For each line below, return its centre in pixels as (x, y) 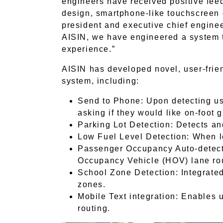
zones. (92, 184)
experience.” (89, 49)
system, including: (101, 81)
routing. (94, 208)
